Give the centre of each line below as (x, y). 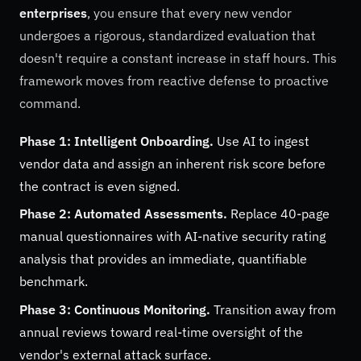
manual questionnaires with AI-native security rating (172, 237)
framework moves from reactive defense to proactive (174, 80)
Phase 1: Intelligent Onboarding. (116, 141)
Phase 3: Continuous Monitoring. (115, 309)
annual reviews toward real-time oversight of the (161, 332)
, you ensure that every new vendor (189, 12)
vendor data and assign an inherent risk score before (172, 163)
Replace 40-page (278, 214)
